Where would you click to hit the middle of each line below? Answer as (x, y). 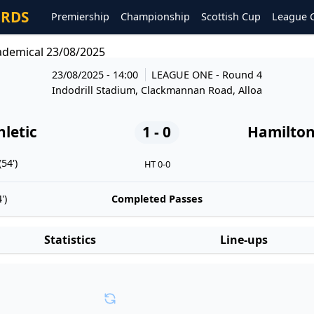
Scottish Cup (231, 17)
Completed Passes (157, 198)
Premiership (80, 17)
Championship (155, 17)
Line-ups (244, 240)
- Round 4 (239, 74)
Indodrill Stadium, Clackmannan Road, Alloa (157, 90)
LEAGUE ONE (184, 74)
